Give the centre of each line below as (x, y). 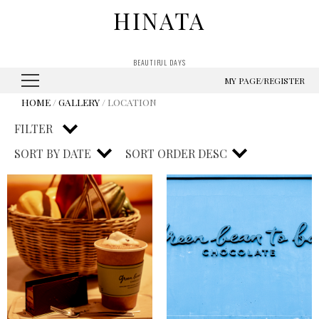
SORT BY (37, 154)
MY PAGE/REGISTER (265, 80)
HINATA (159, 20)
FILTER (33, 129)
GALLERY (79, 102)
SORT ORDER (160, 154)
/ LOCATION (128, 102)
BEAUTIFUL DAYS (159, 62)
